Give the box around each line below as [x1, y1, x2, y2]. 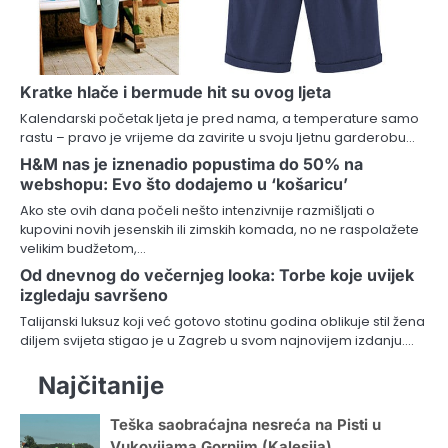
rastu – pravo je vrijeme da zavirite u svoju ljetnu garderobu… [20, 128, 415, 148]
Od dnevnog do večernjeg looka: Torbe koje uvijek [20, 265, 414, 286]
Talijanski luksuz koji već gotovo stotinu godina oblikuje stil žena [20, 312, 425, 332]
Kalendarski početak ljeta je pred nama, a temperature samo [20, 109, 419, 129]
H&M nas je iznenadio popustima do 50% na [20, 154, 363, 175]
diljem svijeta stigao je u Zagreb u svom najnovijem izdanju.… [20, 331, 414, 351]
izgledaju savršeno [20, 285, 168, 306]
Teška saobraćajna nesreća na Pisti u [110, 416, 381, 435]
